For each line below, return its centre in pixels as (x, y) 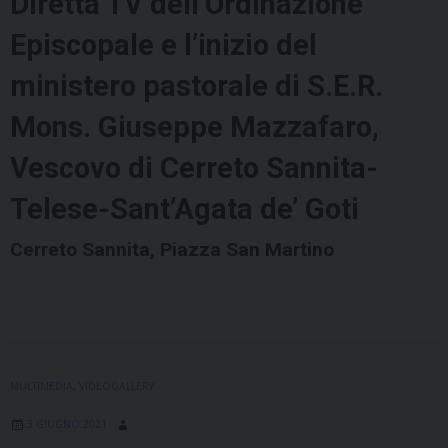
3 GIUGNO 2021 (67, 424)
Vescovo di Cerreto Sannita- (194, 168)
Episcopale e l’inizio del (163, 45)
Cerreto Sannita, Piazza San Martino (172, 250)
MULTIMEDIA (41, 386)
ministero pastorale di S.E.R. (196, 86)
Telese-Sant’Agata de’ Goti (184, 209)
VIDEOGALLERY (116, 386)
